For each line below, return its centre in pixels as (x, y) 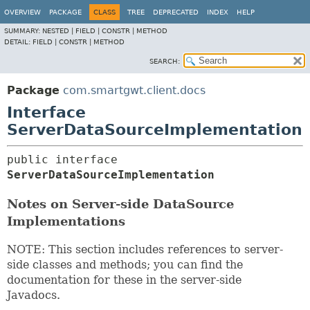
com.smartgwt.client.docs (134, 90)
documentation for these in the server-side (124, 280)
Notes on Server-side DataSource (120, 204)
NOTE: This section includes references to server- (145, 249)
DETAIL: (18, 42)
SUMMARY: (23, 31)
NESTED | (59, 31)
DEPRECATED (176, 12)
